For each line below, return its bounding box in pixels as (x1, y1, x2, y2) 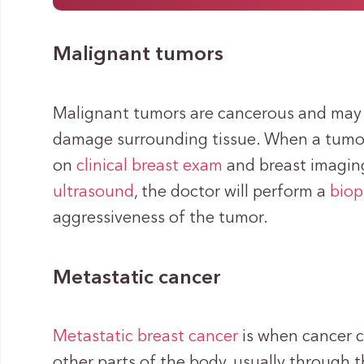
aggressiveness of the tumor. (53, 210, 269, 227)
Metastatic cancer (53, 267, 222, 288)
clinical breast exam (76, 158, 223, 175)
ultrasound (53, 184, 135, 201)
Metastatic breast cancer (53, 329, 239, 346)
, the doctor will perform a (134, 184, 331, 201)
